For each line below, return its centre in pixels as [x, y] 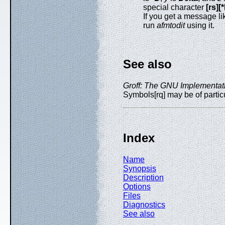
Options [137, 187]
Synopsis [140, 169]
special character [175, 7]
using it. [200, 25]
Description [143, 178]
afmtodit [171, 25]
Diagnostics [144, 205]
